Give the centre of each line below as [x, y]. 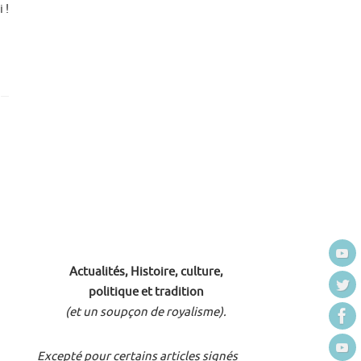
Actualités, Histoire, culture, [146, 272]
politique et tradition [146, 292]
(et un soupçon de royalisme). [146, 312]
